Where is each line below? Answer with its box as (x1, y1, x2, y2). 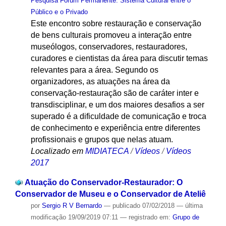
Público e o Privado (30, 8, 88, 16)
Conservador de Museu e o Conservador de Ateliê (15, 189, 206, 198)
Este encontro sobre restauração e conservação (30, 19, 201, 28)
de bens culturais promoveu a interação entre (30, 31, 192, 40)
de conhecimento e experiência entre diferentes (30, 124, 200, 133)
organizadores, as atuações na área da (30, 77, 170, 86)
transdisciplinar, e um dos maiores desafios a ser (30, 100, 204, 109)
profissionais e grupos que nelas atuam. (30, 135, 173, 144)
